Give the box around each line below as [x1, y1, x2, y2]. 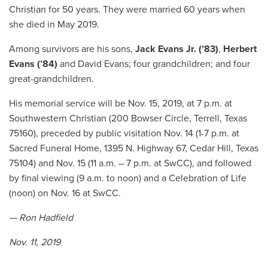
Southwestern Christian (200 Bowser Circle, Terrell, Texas [9, 112, 247, 124]
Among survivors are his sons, [9, 42, 135, 55]
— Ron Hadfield [9, 211, 75, 224]
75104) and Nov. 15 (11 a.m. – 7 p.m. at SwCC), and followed [9, 157, 251, 169]
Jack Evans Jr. [135, 42, 196, 55]
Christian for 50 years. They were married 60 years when [9, 3, 245, 16]
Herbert [221, 42, 257, 55]
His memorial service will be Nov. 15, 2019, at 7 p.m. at [9, 97, 232, 109]
